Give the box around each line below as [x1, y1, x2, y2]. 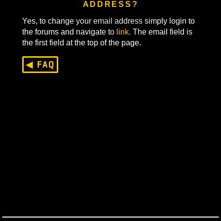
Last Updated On [35, 120, 94, 129]
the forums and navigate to [25, 54, 130, 65]
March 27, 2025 [96, 120, 151, 129]
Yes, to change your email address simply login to [25, 42, 217, 53]
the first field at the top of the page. [25, 67, 157, 77]
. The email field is [143, 54, 214, 65]
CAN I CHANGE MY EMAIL [52, 13, 194, 24]
